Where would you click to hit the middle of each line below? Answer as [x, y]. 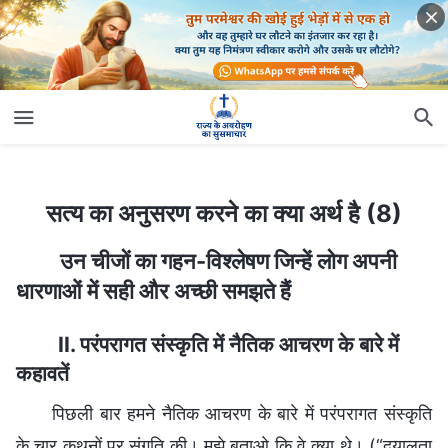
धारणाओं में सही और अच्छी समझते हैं [153, 290]
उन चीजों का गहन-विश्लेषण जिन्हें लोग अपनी [228, 260]
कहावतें [42, 373]
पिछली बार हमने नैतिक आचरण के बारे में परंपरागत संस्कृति [242, 414]
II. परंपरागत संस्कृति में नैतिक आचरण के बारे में [228, 344]
